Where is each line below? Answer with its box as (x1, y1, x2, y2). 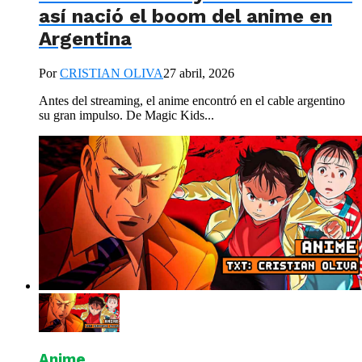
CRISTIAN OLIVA (60, 65, 163, 80)
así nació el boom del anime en (39, 5, 332, 28)
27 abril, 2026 (163, 65, 234, 80)
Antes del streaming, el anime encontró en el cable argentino (39, 93, 345, 107)
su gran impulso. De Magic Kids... (39, 107, 214, 122)
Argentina (39, 27, 132, 51)
